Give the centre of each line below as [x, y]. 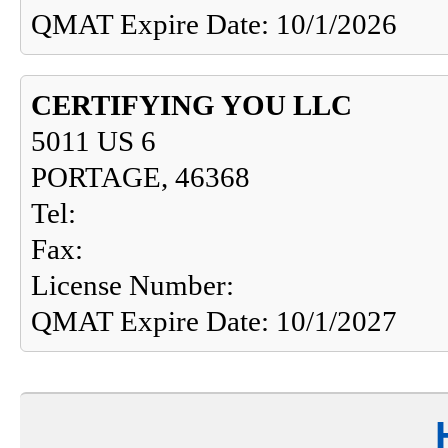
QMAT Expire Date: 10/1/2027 [214, 321]
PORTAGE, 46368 [140, 177]
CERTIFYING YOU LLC [191, 105]
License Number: [132, 285]
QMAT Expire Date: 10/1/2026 [214, 24]
